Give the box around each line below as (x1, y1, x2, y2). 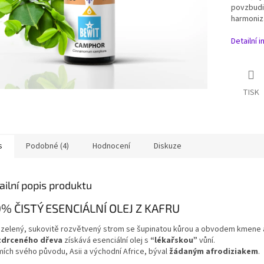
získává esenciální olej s (64, 235, 148, 247)
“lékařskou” (150, 235, 197, 247)
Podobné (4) (26, 140, 69, 152)
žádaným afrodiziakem (169, 246, 258, 258)
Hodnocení (93, 140, 130, 152)
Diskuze (154, 140, 181, 152)
